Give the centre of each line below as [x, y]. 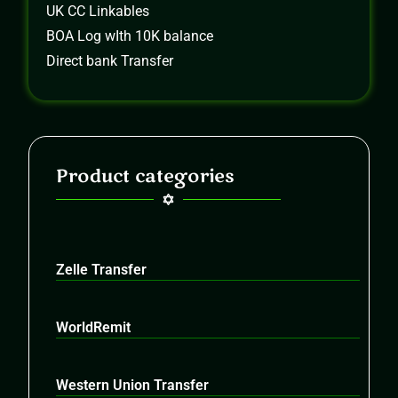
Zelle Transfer [102, 270]
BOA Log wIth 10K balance [130, 36]
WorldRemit [94, 328]
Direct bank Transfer [110, 61]
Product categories [146, 177]
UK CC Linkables [98, 12]
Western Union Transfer [133, 386]
